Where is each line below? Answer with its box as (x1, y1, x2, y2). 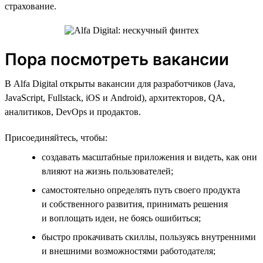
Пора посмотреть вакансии (5, 49, 229, 69)
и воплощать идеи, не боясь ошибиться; (42, 213, 201, 223)
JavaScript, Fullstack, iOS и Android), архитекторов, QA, (5, 92, 225, 103)
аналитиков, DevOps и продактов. (5, 106, 141, 117)
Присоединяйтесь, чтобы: (5, 132, 107, 143)
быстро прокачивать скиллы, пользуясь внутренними (42, 231, 256, 242)
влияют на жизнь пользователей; (42, 166, 173, 176)
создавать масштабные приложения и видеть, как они (42, 151, 257, 162)
